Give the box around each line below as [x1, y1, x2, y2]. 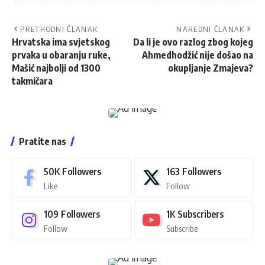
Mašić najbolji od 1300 [12, 62, 101, 74]
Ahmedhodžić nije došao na [142, 49, 253, 61]
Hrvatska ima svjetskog [12, 35, 110, 48]
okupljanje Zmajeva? [168, 62, 253, 74]
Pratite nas [19, 135, 66, 147]
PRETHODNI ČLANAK [20, 24, 98, 34]
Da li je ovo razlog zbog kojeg [133, 35, 253, 48]
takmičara [12, 75, 53, 87]
